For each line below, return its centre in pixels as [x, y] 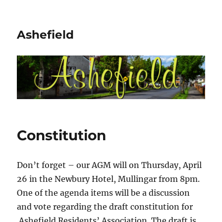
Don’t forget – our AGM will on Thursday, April [110, 165]
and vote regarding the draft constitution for [105, 207]
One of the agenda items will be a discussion [104, 193]
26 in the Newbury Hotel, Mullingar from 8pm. [109, 179]
